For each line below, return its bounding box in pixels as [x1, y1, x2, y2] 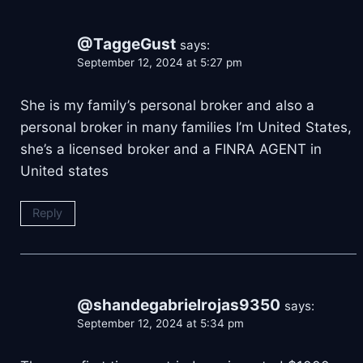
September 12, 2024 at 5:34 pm [77, 316, 244, 330]
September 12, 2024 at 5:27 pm [77, 55, 242, 69]
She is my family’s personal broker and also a [20, 96, 314, 113]
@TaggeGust [77, 34, 176, 53]
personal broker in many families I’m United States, [20, 118, 352, 135]
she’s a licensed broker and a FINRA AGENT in [20, 140, 322, 157]
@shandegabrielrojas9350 [77, 295, 280, 314]
